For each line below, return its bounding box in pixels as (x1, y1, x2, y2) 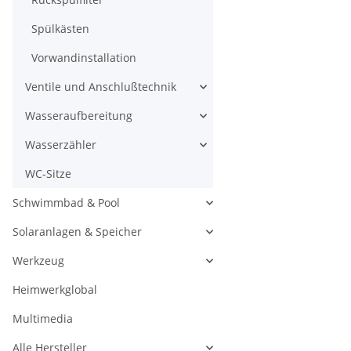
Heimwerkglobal (13, 282, 97, 297)
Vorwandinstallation (31, 50, 136, 65)
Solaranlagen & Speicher (13, 224, 142, 239)
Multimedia (13, 311, 73, 326)
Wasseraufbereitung (25, 108, 132, 123)
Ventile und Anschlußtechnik (25, 79, 176, 94)
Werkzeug (13, 253, 64, 268)
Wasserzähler (25, 137, 96, 152)
